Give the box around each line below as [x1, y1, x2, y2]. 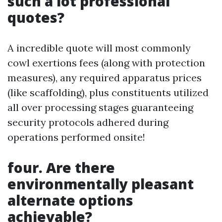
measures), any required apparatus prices [7, 71, 202, 84]
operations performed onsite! [7, 131, 145, 143]
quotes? [7, 8, 64, 27]
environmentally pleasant [7, 174, 194, 193]
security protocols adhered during [7, 116, 168, 128]
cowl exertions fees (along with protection [7, 56, 205, 69]
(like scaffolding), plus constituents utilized [7, 86, 209, 99]
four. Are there [7, 158, 115, 177]
